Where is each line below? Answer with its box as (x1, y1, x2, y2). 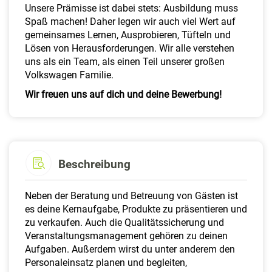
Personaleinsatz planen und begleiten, (25, 257, 187, 269)
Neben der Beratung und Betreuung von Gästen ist (25, 190, 238, 202)
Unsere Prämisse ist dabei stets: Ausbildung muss (25, 2, 238, 15)
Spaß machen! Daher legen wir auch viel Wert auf (25, 16, 236, 28)
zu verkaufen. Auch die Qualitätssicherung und (25, 217, 224, 229)
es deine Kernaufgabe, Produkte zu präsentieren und (25, 203, 247, 216)
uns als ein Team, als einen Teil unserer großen (25, 56, 225, 68)
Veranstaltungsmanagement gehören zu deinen (25, 230, 228, 242)
